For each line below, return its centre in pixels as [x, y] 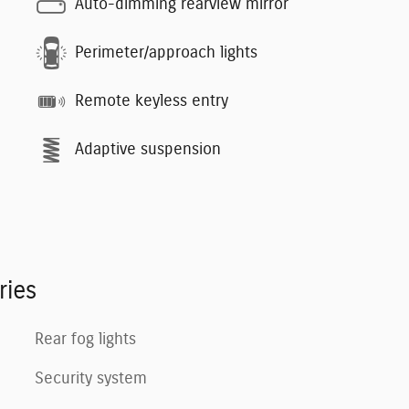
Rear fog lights [85, 339]
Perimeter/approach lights [166, 53]
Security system [91, 378]
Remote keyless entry [152, 101]
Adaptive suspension [148, 150]
